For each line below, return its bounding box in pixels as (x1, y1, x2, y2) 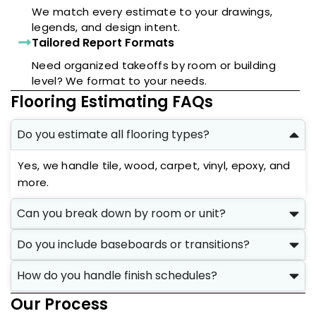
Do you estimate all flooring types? (17, 126, 209, 143)
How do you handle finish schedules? (17, 267, 217, 284)
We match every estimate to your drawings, (32, 4, 273, 20)
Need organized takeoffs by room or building (32, 58, 276, 73)
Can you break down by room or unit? (17, 205, 226, 222)
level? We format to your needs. (32, 73, 207, 89)
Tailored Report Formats (32, 35, 174, 51)
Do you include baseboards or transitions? (17, 236, 250, 253)
